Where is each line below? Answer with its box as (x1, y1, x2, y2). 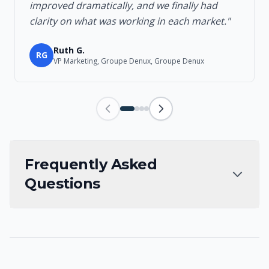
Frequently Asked (25, 156, 157, 173)
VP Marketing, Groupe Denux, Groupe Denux (53, 56, 204, 66)
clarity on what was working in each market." (29, 14, 230, 28)
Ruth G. (53, 44, 85, 56)
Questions (25, 175, 100, 192)
